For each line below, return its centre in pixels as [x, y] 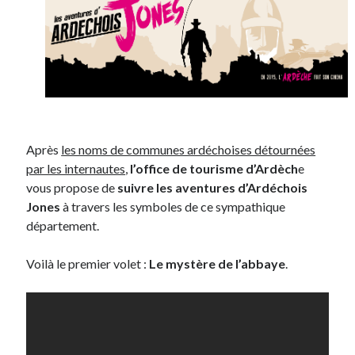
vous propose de [72, 188]
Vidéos [42, 112]
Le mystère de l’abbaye [218, 264]
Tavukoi [44, 93]
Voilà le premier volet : [88, 264]
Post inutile [51, 17]
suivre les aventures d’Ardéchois [213, 188]
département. [63, 226]
